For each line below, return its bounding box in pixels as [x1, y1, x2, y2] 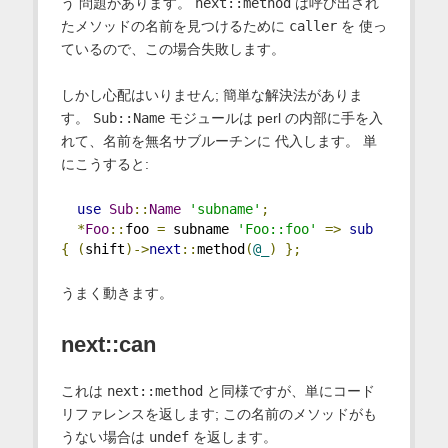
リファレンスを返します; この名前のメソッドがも [60, 405, 377, 422]
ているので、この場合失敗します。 [60, 40, 285, 57]
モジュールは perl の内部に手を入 [164, 109, 383, 126]
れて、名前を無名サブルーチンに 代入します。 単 [60, 132, 377, 149]
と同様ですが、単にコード [202, 382, 375, 399]
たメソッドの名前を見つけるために [60, 17, 289, 34]
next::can [60, 331, 156, 357]
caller [288, 17, 337, 34]
